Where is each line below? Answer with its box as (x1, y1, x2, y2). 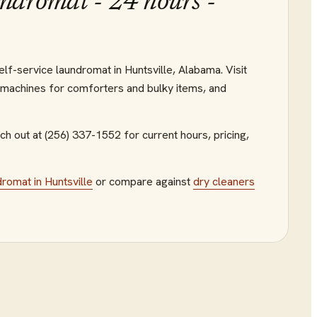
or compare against (96, 174, 190, 189)
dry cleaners (193, 174, 255, 189)
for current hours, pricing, (124, 127, 249, 142)
